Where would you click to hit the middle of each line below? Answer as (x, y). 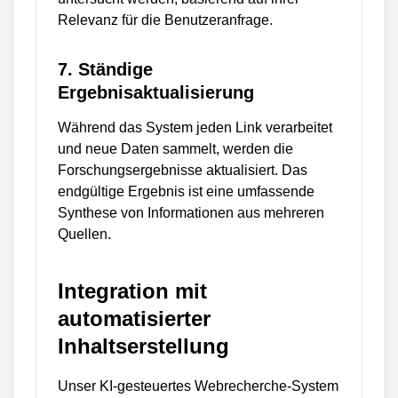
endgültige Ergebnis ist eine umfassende (186, 191)
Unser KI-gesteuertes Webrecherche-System (198, 386)
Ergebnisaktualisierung (156, 92)
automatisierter (134, 318)
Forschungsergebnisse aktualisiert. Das (183, 170)
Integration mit (132, 291)
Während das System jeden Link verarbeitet (195, 127)
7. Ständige (105, 69)
